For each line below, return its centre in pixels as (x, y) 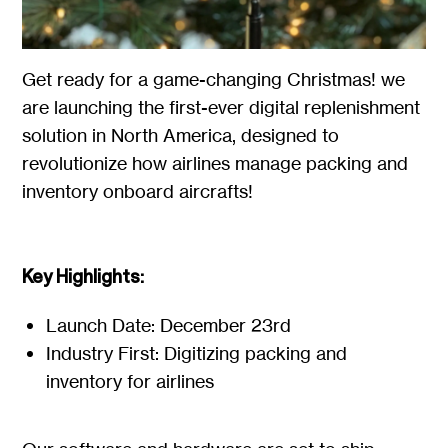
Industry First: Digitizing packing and (197, 352)
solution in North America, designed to (181, 134)
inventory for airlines (130, 380)
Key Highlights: (83, 275)
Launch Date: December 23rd (169, 324)
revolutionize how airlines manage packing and (215, 162)
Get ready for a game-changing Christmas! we (214, 78)
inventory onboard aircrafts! (140, 190)
